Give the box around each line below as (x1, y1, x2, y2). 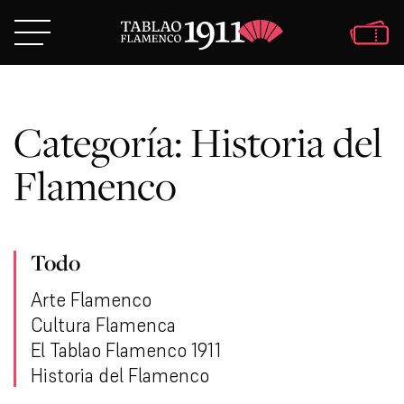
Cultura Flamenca (31, 312, 176, 337)
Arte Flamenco (31, 287, 151, 312)
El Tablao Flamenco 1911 (31, 337, 221, 363)
